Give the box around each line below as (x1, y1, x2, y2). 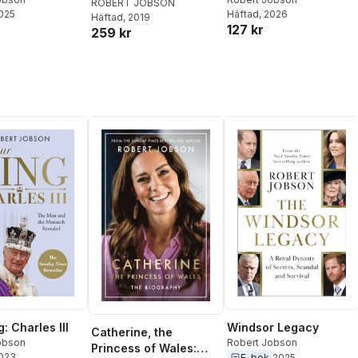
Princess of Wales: (91, 340, 197, 355)
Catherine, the (91, 324, 173, 339)
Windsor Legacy (227, 320, 319, 335)
